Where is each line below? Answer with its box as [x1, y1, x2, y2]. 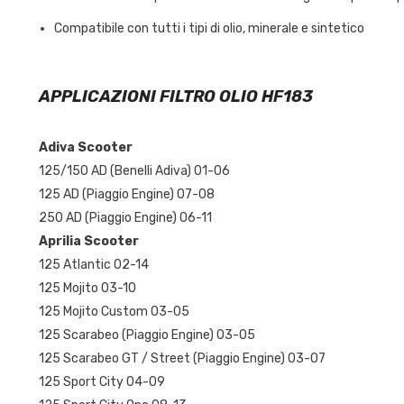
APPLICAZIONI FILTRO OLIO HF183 [38, 86, 313, 106]
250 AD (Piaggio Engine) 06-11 [38, 209, 212, 225]
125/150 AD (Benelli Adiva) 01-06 [38, 162, 230, 179]
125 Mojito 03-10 [38, 280, 136, 296]
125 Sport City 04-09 [38, 373, 165, 390]
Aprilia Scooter [38, 233, 139, 249]
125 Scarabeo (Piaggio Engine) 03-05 [38, 326, 255, 343]
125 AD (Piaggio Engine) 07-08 [38, 186, 215, 202]
